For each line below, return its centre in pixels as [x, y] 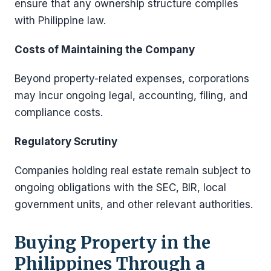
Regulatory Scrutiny [66, 141]
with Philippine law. [60, 20]
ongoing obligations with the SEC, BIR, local [120, 187]
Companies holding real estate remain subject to [132, 170]
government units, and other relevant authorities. [134, 204]
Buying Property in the [113, 242]
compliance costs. [59, 112]
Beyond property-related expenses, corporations [132, 78]
